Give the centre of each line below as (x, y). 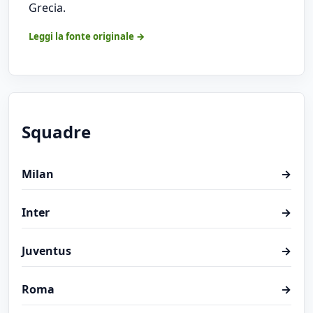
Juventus (46, 251)
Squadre (56, 132)
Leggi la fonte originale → (87, 36)
